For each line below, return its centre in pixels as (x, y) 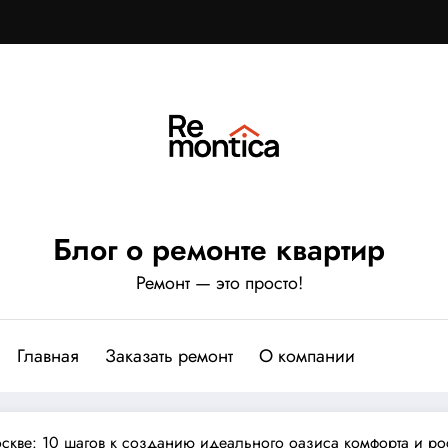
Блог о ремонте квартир (219, 249)
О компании (307, 355)
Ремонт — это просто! (219, 282)
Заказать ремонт (169, 355)
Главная (48, 355)
